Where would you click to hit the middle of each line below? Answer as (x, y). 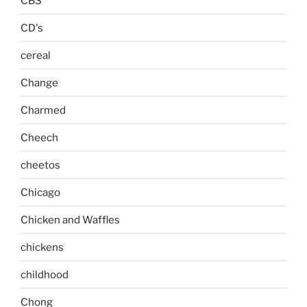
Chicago (40, 192)
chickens (42, 247)
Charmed (43, 110)
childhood (45, 274)
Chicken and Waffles (70, 220)
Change (39, 83)
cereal (36, 55)
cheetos (40, 165)
